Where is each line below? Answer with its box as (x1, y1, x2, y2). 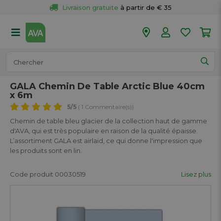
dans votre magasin (108, 18, 173, 26)
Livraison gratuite (62, 3, 118, 11)
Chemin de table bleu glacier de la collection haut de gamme (10, 117, 207, 125)
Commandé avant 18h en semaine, (26, 48, 141, 56)
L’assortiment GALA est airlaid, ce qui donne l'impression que (10, 137, 202, 145)
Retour (59, 18, 84, 26)
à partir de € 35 (120, 3, 172, 11)
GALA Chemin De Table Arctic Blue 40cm (10, 81, 205, 92)
